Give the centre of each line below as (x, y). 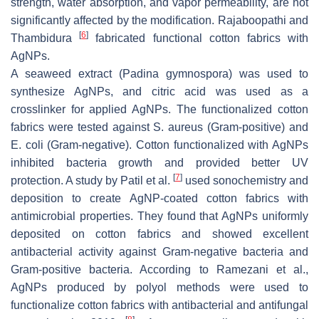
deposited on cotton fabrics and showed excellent (159, 234)
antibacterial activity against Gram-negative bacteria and (159, 251)
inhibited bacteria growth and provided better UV (159, 162)
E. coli (27, 145)
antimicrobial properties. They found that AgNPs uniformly (159, 216)
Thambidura (45, 38)
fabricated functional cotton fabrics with (199, 38)
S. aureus (178, 127)
